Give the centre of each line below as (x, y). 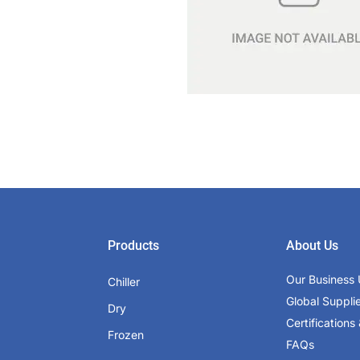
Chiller (124, 281)
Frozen (126, 334)
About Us (312, 245)
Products (134, 245)
